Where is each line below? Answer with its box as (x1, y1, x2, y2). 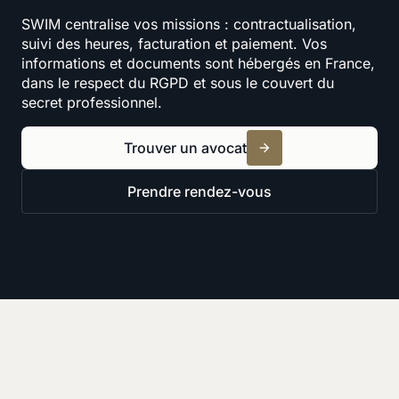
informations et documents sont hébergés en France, (21, 53, 375, 72)
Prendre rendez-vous (127, 182, 272, 200)
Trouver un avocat (124, 138, 247, 157)
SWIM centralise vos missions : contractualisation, (21, 14, 356, 33)
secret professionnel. (21, 93, 162, 111)
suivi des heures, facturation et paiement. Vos (21, 34, 327, 53)
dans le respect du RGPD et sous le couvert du (21, 73, 334, 92)
